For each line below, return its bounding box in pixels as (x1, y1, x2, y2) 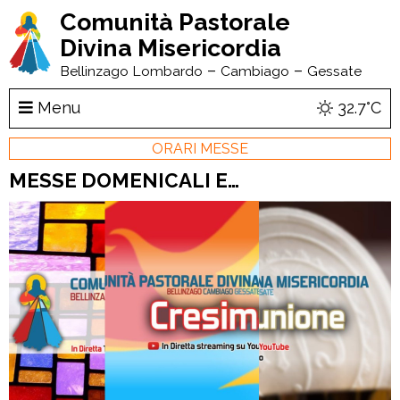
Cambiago (220, 62, 289, 79)
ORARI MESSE (152, 139, 248, 157)
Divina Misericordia (59, 34, 281, 62)
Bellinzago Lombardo (59, 62, 203, 79)
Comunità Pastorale (59, 8, 290, 36)
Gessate (306, 62, 362, 79)
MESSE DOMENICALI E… (9, 168, 239, 192)
